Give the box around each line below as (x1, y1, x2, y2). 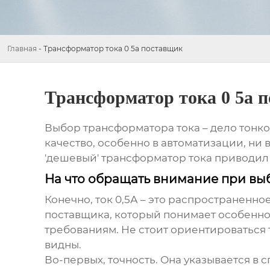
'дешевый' (44, 152, 101, 165)
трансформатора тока (83, 122, 200, 134)
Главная (7, 44, 37, 53)
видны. (44, 239, 81, 251)
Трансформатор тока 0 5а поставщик (43, 44, 183, 53)
